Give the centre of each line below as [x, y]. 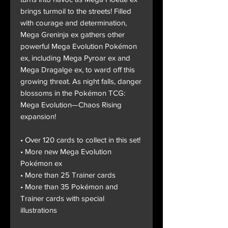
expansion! [38, 117]
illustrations [39, 210]
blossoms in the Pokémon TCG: [73, 93]
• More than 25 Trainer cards [68, 175]
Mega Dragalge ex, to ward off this [78, 70]
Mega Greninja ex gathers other [73, 35]
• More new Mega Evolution [66, 152]
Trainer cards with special [62, 198]
